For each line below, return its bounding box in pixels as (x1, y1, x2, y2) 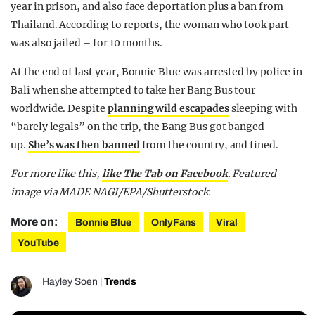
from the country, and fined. (139, 139, 278, 152)
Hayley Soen (42, 276, 98, 288)
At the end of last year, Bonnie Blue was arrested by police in (11, 65, 302, 79)
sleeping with (229, 102, 297, 115)
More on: (11, 216, 60, 229)
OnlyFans (151, 217, 196, 229)
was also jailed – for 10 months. (11, 37, 163, 50)
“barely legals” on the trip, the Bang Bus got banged (11, 120, 265, 134)
